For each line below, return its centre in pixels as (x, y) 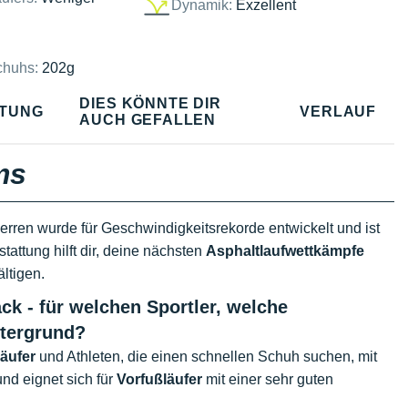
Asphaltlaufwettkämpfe (285, 251)
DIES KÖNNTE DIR (150, 103)
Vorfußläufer (159, 379)
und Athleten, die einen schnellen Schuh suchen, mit (206, 357)
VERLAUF (338, 111)
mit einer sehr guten (268, 379)
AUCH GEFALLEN (148, 119)
